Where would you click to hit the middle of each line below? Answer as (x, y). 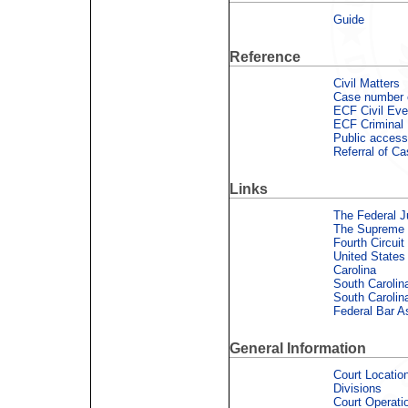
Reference (265, 57)
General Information (298, 349)
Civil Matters (367, 83)
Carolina (355, 270)
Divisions (357, 388)
